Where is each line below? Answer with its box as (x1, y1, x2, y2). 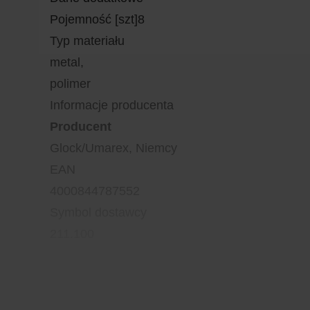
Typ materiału (50, 34, 125, 48)
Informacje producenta (50, 98, 174, 112)
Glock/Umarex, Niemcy (50, 141, 177, 155)
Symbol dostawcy (50, 206, 147, 219)
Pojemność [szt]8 (50, 12, 145, 26)
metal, (50, 55, 84, 69)
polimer (50, 77, 91, 91)
